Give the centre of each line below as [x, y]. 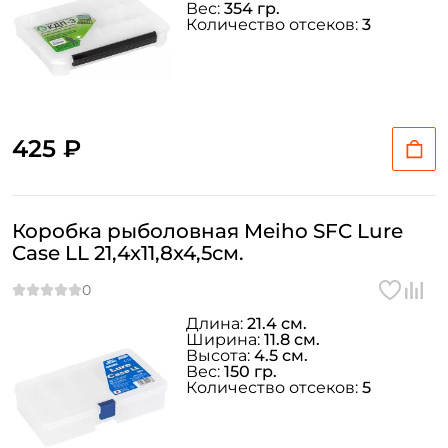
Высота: [220, 355]
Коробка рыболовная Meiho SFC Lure [207, 231]
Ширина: [225, 339]
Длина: [216, 323]
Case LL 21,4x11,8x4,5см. [128, 253]
